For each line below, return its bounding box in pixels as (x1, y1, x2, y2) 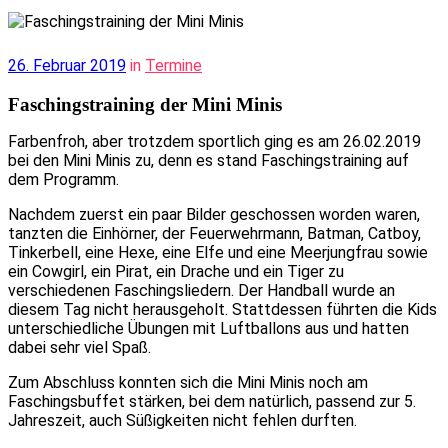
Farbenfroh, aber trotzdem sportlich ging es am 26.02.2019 (8, 131, 421, 151)
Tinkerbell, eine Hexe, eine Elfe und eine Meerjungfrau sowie (8, 242, 428, 262)
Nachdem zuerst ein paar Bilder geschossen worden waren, (8, 204, 420, 224)
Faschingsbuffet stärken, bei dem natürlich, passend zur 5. (8, 391, 416, 411)
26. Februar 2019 (8, 56, 126, 75)
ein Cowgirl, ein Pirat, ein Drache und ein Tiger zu (8, 261, 344, 281)
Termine (145, 56, 202, 75)
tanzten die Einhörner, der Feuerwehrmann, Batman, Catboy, (8, 223, 421, 243)
